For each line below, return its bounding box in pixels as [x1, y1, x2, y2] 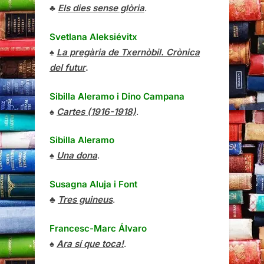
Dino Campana [119, 90, 184, 102]
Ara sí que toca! [57, 238, 124, 250]
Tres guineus [58, 194, 113, 206]
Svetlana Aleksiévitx [49, 31, 137, 42]
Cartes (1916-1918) [57, 105, 136, 117]
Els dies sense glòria [58, 2, 144, 14]
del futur [49, 61, 85, 73]
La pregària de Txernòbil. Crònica [57, 46, 200, 58]
